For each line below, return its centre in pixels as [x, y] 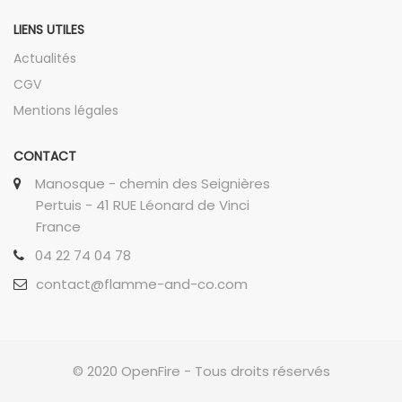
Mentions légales [66, 110]
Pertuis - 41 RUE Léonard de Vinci [143, 205]
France [58, 227]
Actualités [45, 58]
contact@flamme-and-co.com [142, 284]
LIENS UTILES [49, 30]
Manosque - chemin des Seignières [153, 184]
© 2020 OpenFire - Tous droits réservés [201, 371]
